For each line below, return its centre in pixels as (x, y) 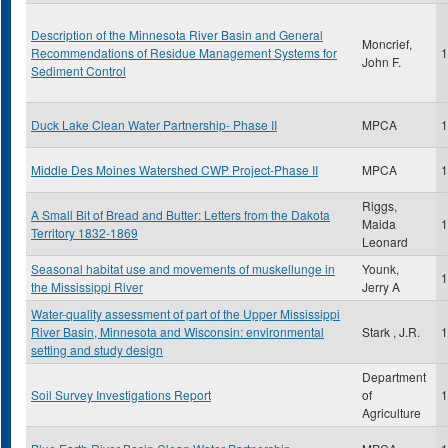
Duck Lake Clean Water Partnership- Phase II (154, 124)
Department (394, 376)
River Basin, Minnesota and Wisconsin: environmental (177, 331)
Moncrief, (387, 43)
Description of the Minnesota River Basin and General (177, 34)
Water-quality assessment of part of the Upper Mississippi (185, 313)
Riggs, (379, 205)
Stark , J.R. (391, 331)
